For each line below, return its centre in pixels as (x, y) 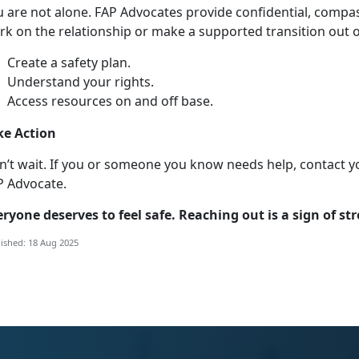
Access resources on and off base (109, 101)
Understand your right (76, 82)
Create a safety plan (67, 63)
